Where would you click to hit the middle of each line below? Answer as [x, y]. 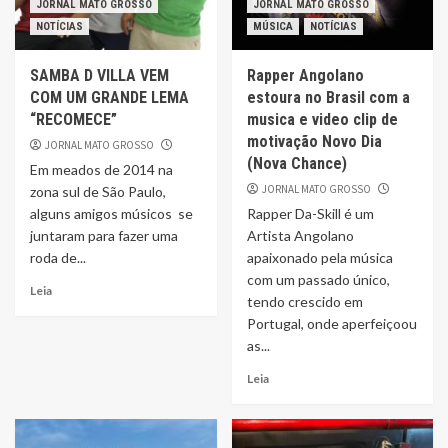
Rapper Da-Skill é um [310, 213]
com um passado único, [318, 279]
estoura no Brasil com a [328, 97]
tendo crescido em [304, 301]
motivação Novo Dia [314, 141]
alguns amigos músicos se [111, 213]
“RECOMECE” [73, 119]
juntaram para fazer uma [104, 235]
